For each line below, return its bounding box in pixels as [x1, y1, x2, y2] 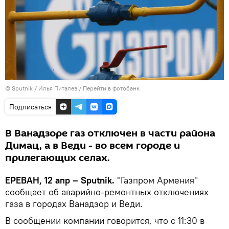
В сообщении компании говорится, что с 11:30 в [5, 214, 204, 226]
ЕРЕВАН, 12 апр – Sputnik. [5, 174, 114, 186]
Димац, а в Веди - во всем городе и [5, 138, 180, 153]
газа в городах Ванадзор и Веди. [5, 197, 143, 210]
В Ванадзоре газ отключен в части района [5, 126, 215, 141]
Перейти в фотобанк [83, 84, 140, 92]
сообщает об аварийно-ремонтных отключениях [5, 186, 209, 198]
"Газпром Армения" [114, 174, 198, 186]
